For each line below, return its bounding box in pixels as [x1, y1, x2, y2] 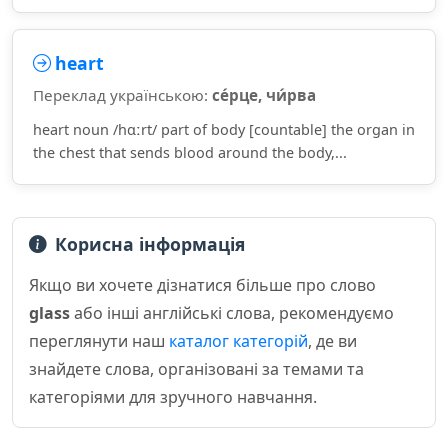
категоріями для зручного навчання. [29, 386, 317, 408]
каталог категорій [169, 330, 308, 352]
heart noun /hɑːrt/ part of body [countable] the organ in [33, 120, 415, 139]
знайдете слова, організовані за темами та [29, 358, 364, 380]
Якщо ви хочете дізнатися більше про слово [29, 274, 376, 296]
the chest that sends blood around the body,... [33, 143, 347, 162]
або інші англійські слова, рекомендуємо [70, 302, 394, 324]
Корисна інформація [55, 232, 245, 256]
